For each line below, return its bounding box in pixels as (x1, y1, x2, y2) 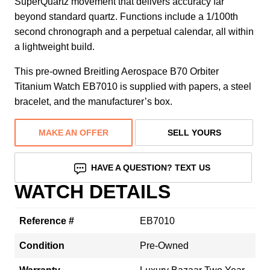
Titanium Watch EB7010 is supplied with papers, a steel (14, 81, 251, 92)
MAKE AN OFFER (39, 127, 108, 137)
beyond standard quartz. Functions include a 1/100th (14, 11, 238, 22)
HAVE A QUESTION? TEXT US (91, 162, 211, 172)
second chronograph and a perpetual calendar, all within (14, 26, 254, 37)
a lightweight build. (14, 41, 95, 52)
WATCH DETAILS (14, 180, 171, 202)
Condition (19, 240, 64, 251)
